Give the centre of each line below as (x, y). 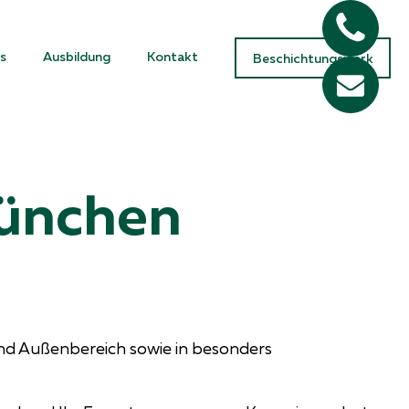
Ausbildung (77, 56)
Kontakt (173, 56)
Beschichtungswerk (313, 58)
